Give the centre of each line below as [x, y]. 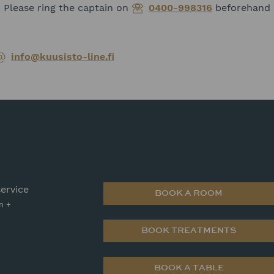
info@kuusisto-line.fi [63, 57]
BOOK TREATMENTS [189, 231]
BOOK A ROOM [189, 193]
